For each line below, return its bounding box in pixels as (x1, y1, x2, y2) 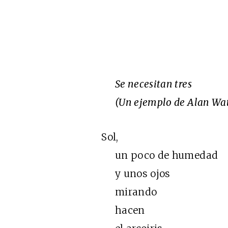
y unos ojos (101, 167, 170, 180)
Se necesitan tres (115, 78, 192, 90)
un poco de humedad (101, 149, 218, 161)
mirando (101, 186, 157, 198)
